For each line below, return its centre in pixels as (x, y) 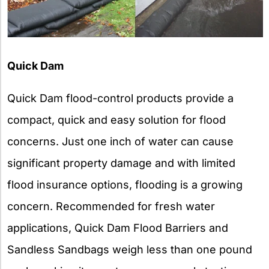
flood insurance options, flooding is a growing (125, 185)
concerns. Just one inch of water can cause (120, 141)
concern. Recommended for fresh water (111, 206)
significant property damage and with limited (121, 163)
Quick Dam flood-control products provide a (120, 98)
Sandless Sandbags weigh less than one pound (130, 249)
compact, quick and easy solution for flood (116, 120)
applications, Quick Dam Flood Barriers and (118, 228)
